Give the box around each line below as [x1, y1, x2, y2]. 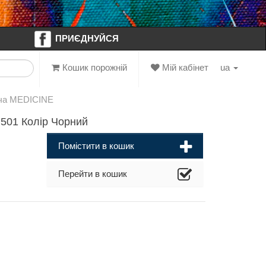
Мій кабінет [160, 63, 208, 72]
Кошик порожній [60, 63, 127, 72]
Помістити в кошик [58, 141, 134, 151]
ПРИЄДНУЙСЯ [55, 33, 119, 43]
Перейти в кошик [58, 169, 127, 179]
